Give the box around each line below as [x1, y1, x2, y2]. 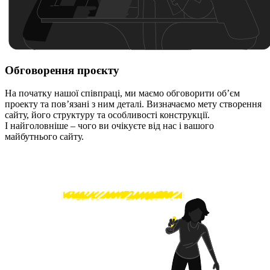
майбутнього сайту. [5, 131, 84, 142]
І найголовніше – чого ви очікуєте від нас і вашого [5, 121, 214, 131]
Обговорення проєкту [5, 63, 119, 77]
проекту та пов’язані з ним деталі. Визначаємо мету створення [5, 99, 262, 110]
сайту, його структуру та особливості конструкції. [5, 110, 210, 121]
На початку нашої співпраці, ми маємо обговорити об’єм [5, 88, 240, 99]
